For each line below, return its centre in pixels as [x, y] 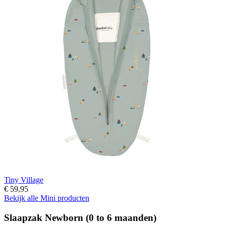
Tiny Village [24, 180]
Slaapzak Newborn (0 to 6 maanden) [80, 217]
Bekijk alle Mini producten [47, 198]
